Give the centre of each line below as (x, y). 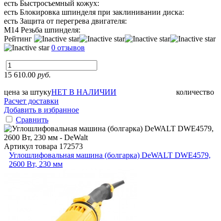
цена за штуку (28, 92)
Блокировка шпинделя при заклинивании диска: (102, 12)
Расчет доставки (31, 101)
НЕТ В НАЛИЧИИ (84, 92)
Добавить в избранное (41, 110)
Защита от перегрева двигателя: (73, 21)
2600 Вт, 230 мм (36, 164)
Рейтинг (19, 38)
